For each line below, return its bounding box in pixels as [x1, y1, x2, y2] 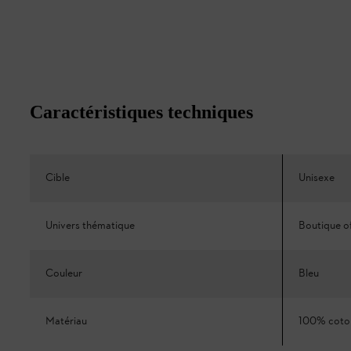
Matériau [45, 314, 87, 330]
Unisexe [299, 171, 335, 186]
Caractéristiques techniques [30, 102, 253, 123]
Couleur [45, 266, 82, 282]
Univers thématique [45, 219, 135, 234]
